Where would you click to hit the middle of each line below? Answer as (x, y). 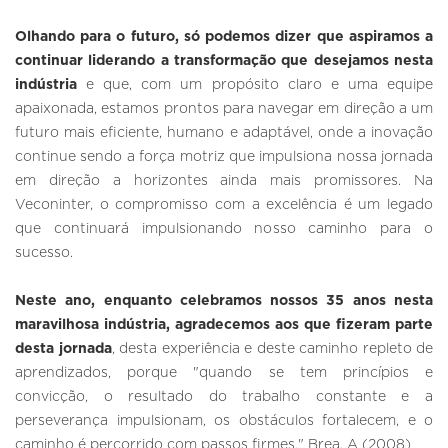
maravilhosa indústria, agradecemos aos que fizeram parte (224, 325)
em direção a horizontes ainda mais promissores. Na (224, 181)
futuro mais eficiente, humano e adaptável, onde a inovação (224, 133)
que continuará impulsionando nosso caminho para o (224, 229)
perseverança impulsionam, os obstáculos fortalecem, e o (224, 421)
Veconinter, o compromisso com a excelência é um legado (224, 205)
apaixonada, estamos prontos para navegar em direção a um (224, 109)
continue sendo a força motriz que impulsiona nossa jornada (224, 157)
